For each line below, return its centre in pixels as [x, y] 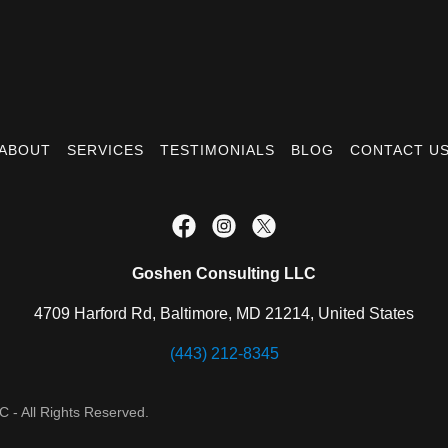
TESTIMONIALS [217, 150]
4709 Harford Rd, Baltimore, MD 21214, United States [224, 313]
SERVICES [106, 150]
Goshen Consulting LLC [224, 273]
